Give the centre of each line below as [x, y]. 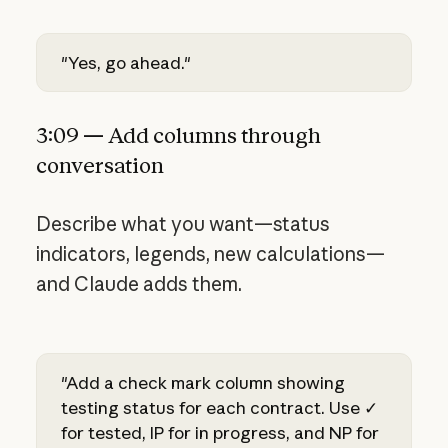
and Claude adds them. [138, 284]
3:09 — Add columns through [178, 135]
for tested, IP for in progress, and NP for [219, 432]
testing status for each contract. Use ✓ [219, 407]
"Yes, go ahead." [125, 63]
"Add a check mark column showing [202, 382]
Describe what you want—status [182, 224]
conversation [99, 165]
